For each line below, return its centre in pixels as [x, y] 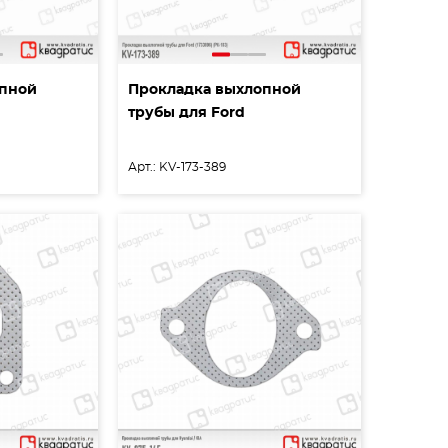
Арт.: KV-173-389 [176, 167]
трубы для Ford [186, 113]
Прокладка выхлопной [214, 90]
